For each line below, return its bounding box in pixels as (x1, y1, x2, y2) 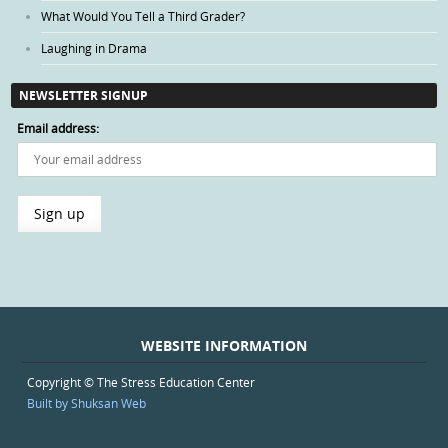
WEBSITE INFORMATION (141, 336, 307, 356)
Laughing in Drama (41, 39, 148, 56)
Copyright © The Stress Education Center (26, 373, 255, 390)
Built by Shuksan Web (26, 394, 146, 411)
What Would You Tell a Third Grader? (41, 7, 246, 24)
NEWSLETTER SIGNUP (19, 86, 149, 104)
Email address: (17, 119, 100, 136)
